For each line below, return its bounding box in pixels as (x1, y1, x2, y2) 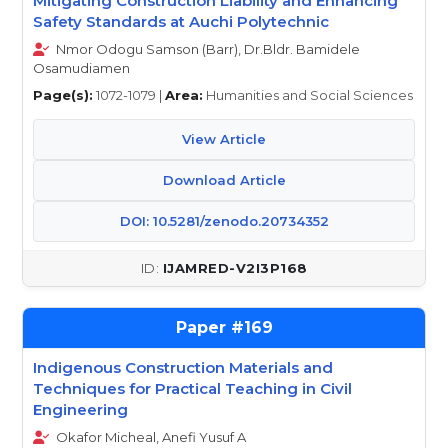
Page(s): (33, 87, 93, 103)
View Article (182, 131, 266, 147)
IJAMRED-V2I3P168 (162, 260, 308, 276)
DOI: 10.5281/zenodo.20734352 (119, 213, 329, 229)
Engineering (33, 400, 128, 419)
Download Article (162, 172, 286, 188)
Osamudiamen (33, 60, 130, 76)
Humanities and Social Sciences (203, 87, 413, 103)
